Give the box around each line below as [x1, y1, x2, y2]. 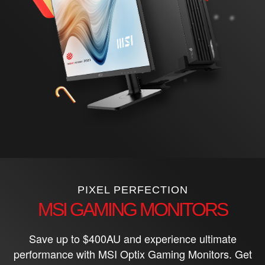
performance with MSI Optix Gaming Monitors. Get [13, 246, 252, 262]
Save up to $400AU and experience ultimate [28, 231, 237, 247]
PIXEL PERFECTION [77, 184, 188, 196]
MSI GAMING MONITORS [38, 199, 227, 221]
